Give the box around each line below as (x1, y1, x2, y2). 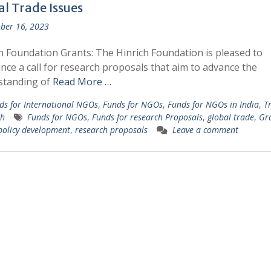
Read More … (52, 75, 111, 88)
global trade (207, 111, 254, 123)
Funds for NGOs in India (167, 99, 259, 110)
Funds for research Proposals (91, 111, 203, 123)
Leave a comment (172, 124, 238, 135)
